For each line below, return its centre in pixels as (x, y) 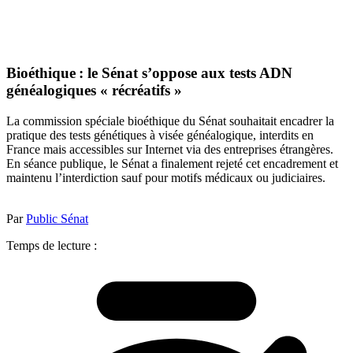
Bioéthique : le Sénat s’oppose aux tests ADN (149, 73)
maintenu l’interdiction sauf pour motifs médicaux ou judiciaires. (166, 177)
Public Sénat (57, 218)
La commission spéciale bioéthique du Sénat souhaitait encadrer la (170, 121)
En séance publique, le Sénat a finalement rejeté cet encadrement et (172, 163)
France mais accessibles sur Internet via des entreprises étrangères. (170, 149)
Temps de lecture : (52, 245)
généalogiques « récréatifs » (94, 91)
